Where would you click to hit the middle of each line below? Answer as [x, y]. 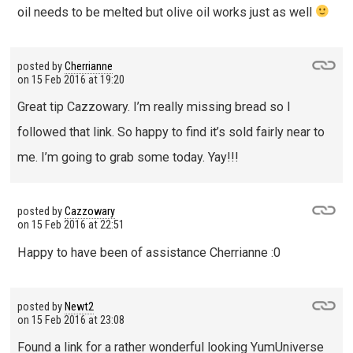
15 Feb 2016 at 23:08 [78, 320]
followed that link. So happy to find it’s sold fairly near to [171, 132]
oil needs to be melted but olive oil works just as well [166, 12]
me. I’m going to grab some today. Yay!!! [128, 158]
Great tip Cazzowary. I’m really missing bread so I [154, 107]
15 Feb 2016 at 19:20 [78, 80]
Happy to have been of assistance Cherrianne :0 [149, 252]
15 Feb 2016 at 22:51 [78, 225]
